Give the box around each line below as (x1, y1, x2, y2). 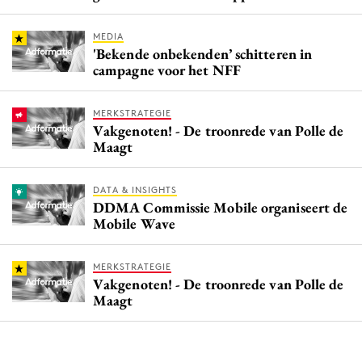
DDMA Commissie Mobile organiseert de (93, 198, 348, 217)
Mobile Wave (93, 214, 175, 234)
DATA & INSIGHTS (93, 184, 177, 196)
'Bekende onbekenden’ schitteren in (93, 44, 313, 64)
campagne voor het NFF (93, 61, 241, 80)
